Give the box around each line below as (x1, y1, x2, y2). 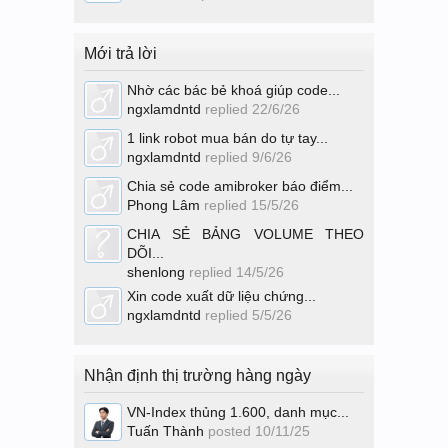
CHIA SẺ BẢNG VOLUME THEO (127, 226, 364, 242)
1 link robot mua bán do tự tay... (127, 130, 328, 146)
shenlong (127, 264, 185, 280)
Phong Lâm (127, 197, 200, 213)
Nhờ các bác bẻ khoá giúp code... (127, 82, 340, 98)
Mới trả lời (84, 45, 157, 62)
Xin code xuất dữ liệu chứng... (127, 288, 316, 304)
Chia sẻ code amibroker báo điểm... (127, 178, 353, 194)
